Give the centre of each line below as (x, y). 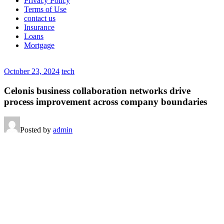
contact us (40, 18)
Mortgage (39, 45)
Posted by (36, 130)
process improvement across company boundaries (105, 101)
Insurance (39, 27)
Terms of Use (45, 9)
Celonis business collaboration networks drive (97, 90)
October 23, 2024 (32, 71)
